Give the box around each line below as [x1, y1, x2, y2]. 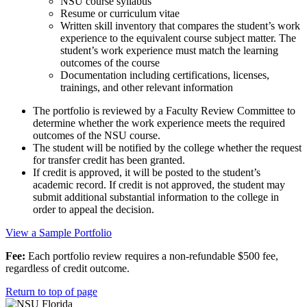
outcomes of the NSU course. [33, 130, 160, 142]
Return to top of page [5, 286, 97, 298]
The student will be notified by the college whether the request [33, 142, 302, 154]
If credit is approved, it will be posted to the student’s [33, 167, 260, 179]
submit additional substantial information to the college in [33, 191, 279, 204]
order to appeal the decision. [33, 204, 157, 216]
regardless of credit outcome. [5, 262, 130, 275]
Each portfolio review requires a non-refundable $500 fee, [28, 250, 278, 262]
